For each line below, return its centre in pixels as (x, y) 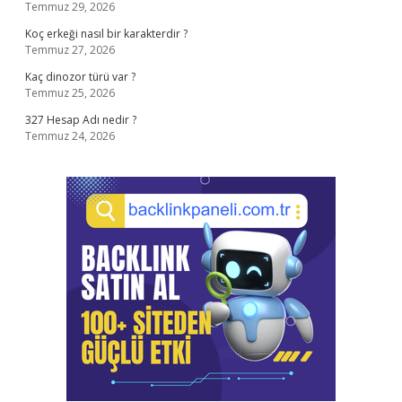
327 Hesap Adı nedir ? (81, 120)
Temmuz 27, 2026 (70, 50)
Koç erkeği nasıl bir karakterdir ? (106, 34)
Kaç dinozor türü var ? (80, 77)
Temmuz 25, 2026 (70, 93)
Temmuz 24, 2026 (70, 136)
